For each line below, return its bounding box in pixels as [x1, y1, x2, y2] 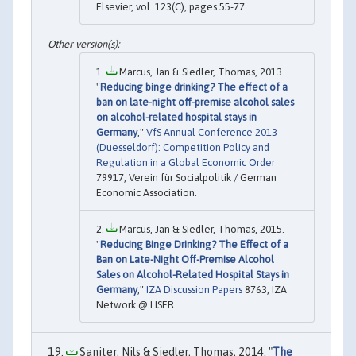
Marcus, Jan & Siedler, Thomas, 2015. [117, 223, 284, 236]
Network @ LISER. [96, 299, 176, 311]
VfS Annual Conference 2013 [146, 126, 277, 139]
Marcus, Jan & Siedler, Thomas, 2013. [117, 66, 284, 79]
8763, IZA [242, 284, 287, 296]
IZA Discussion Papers [146, 284, 242, 296]
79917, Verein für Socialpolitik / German [96, 172, 277, 184]
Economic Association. [96, 187, 197, 199]
